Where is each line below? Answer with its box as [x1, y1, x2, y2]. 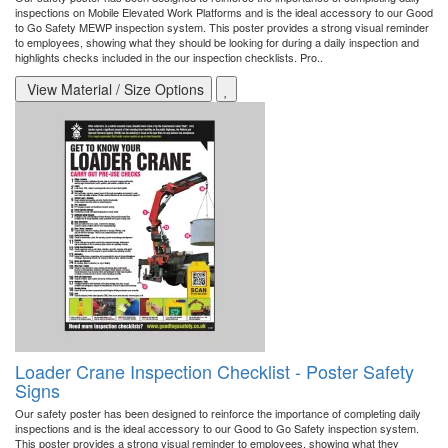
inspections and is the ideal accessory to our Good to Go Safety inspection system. [15, 420, 419, 437]
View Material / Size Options [23, 79, 204, 100]
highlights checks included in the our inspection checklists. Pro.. [15, 49, 323, 66]
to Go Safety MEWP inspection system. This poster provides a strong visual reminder [15, 19, 429, 36]
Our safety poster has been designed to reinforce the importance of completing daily [15, 405, 421, 422]
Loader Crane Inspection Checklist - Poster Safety [15, 358, 414, 385]
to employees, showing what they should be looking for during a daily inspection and [15, 34, 419, 51]
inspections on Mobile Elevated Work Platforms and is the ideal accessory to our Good [15, 4, 433, 21]
